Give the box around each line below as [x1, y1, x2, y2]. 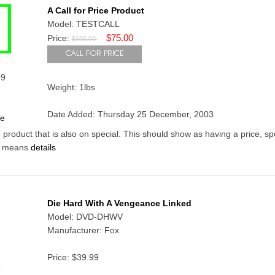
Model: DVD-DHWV [47, 212, 123, 222]
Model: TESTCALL [47, 20, 120, 29]
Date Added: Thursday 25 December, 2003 [47, 110, 214, 120]
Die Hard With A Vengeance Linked [47, 199, 192, 209]
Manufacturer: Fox [47, 226, 119, 236]
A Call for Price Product [47, 6, 144, 16]
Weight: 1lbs [47, 83, 95, 93]
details [28, 143, 56, 153]
